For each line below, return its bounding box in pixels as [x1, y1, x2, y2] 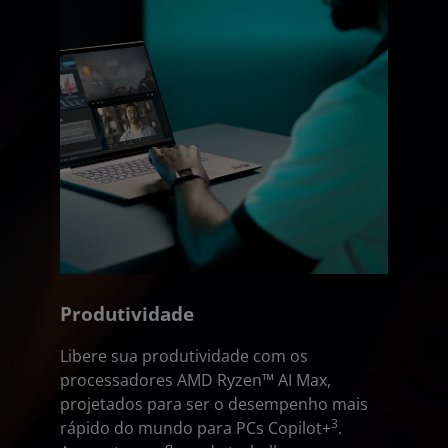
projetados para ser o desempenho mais [60, 393, 368, 415]
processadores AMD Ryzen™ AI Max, [60, 369, 331, 391]
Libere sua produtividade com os [60, 345, 308, 367]
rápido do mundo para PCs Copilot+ [60, 417, 331, 439]
